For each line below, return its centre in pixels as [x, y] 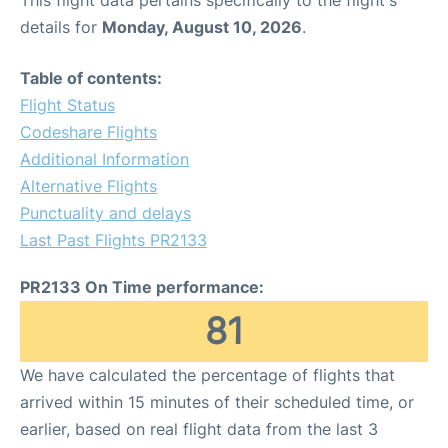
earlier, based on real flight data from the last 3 [199, 429]
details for [61, 27]
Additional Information [104, 159]
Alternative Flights [88, 186]
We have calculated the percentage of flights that [207, 375]
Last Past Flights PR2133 [113, 240]
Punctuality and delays [105, 213]
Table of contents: [91, 78]
